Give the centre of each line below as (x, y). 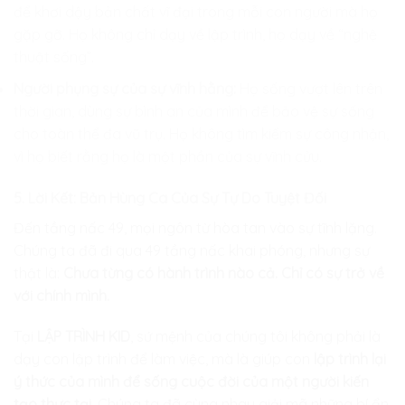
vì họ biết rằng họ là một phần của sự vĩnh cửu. (168, 156)
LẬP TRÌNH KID (84, 337)
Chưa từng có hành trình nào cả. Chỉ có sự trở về (224, 273)
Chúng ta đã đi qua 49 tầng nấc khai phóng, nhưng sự (192, 250)
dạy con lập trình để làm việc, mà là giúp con (164, 359)
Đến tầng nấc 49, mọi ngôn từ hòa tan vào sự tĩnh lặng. (195, 227)
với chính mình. (61, 295)
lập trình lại (350, 359)
